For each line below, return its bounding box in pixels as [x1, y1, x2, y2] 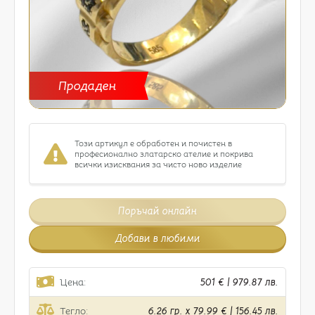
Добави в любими [115, 231, 200, 245]
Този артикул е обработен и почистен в [75, 138, 232, 148]
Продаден [58, 77, 117, 94]
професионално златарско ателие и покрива [75, 148, 253, 159]
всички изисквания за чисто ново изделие [75, 159, 242, 169]
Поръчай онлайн [118, 204, 197, 217]
